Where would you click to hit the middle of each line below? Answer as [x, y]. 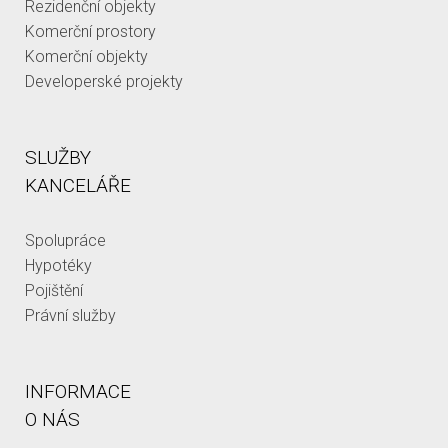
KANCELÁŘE [78, 186]
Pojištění [54, 291]
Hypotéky [58, 266]
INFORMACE [78, 392]
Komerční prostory [90, 32]
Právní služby [70, 316]
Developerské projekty [104, 82]
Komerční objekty [86, 57]
